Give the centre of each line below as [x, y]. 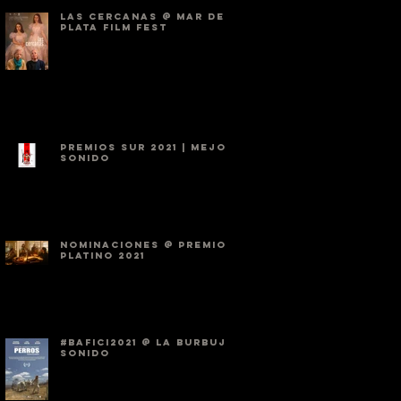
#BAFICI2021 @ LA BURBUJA [148, 342]
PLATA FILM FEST [114, 27]
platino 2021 [102, 256]
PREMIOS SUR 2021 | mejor [147, 147]
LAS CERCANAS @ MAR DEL [146, 17]
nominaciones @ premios [147, 245]
